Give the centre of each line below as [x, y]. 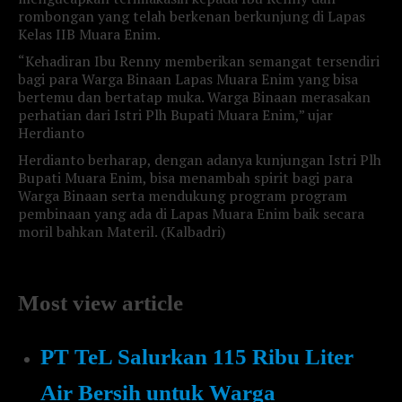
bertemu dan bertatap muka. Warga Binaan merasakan [194, 97]
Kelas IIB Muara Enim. [89, 34]
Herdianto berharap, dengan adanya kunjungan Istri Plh [200, 160]
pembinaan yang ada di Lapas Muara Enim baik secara [191, 214]
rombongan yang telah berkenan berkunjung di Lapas [192, 16]
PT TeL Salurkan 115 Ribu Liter [197, 357]
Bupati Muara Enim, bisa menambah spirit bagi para [185, 178]
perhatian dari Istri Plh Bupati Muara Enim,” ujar [175, 115]
